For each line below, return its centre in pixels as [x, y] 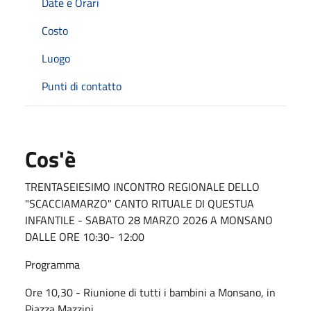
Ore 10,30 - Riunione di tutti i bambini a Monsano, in [150, 292]
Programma [52, 264]
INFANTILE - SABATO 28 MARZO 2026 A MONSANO [149, 220]
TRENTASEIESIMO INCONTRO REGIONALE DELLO [142, 186]
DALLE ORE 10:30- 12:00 [85, 236]
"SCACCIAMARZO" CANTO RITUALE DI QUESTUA [140, 203]
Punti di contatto [82, 86]
